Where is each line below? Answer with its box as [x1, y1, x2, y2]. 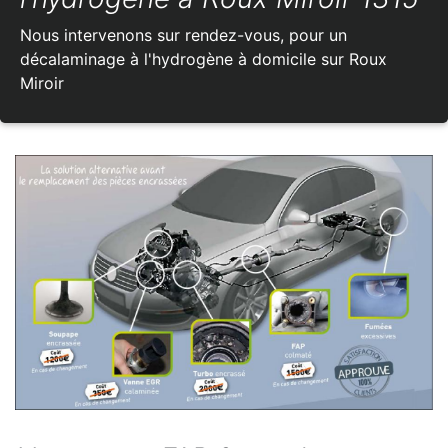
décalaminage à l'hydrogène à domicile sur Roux [20, 49, 387, 70]
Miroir [20, 73, 64, 94]
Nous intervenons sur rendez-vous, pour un [20, 25, 347, 46]
